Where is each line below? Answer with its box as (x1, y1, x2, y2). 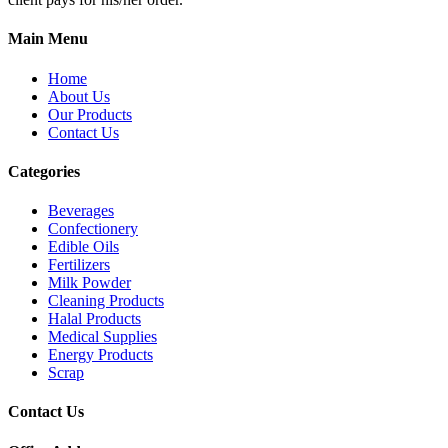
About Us (48, 87, 110, 105)
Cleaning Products (48, 292, 164, 310)
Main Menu (8, 30, 88, 48)
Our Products (48, 105, 132, 123)
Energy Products (48, 346, 153, 364)
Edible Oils (48, 238, 119, 256)
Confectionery (48, 220, 138, 238)
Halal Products (48, 310, 141, 328)
